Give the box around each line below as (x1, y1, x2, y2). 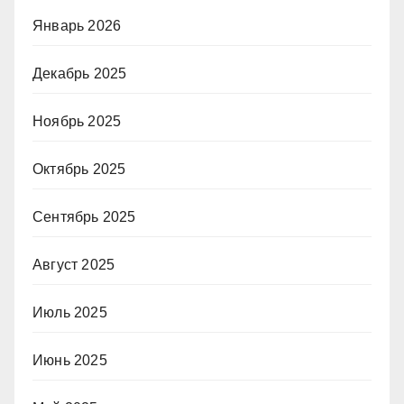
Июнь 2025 (32, 353, 107, 368)
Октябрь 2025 (32, 161, 126, 177)
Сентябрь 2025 (32, 209, 136, 225)
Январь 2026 (32, 18, 122, 33)
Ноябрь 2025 (32, 114, 122, 129)
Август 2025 (32, 257, 115, 272)
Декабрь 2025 (32, 66, 127, 81)
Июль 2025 (32, 305, 107, 320)
